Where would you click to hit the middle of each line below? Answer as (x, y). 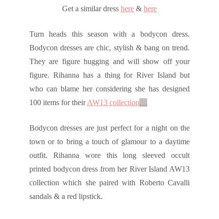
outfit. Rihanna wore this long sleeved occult (109, 155)
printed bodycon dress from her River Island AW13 (109, 169)
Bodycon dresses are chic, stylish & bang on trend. (109, 48)
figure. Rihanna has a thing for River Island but (109, 75)
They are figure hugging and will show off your (109, 62)
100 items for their (58, 103)
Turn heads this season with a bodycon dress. (109, 34)
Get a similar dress (91, 9)
